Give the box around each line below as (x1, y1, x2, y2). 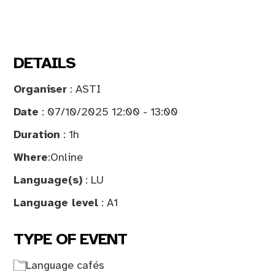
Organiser (14, 82, 67, 96)
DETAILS (14, 52, 76, 73)
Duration (14, 127, 60, 141)
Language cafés (26, 258, 104, 272)
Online (50, 150, 83, 164)
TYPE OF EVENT (14, 228, 127, 249)
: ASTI (67, 82, 101, 96)
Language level (14, 195, 98, 209)
